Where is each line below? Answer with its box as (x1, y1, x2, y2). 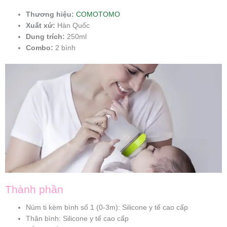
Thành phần (5, 183, 63, 195)
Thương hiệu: (26, 10, 74, 18)
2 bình (53, 44, 76, 52)
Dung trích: (26, 32, 65, 41)
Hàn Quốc (55, 21, 90, 29)
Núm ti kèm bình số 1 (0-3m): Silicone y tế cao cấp (26, 204, 188, 212)
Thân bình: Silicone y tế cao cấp (26, 215, 129, 223)
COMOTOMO (76, 10, 121, 18)
